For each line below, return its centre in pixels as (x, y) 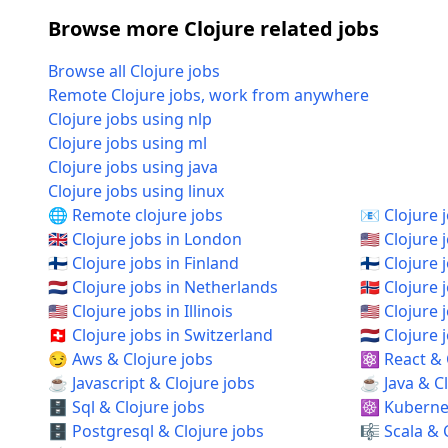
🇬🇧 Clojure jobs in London (145, 239)
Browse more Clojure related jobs (213, 28)
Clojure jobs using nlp (130, 119)
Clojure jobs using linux (136, 191)
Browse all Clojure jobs (134, 71)
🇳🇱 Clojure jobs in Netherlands (163, 287)
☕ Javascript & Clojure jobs (151, 383)
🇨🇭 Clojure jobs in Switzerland (160, 335)
